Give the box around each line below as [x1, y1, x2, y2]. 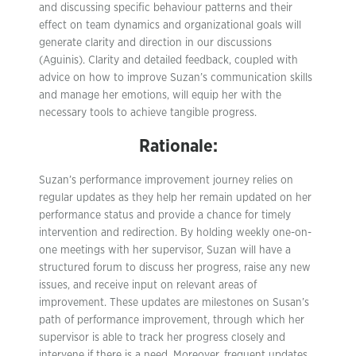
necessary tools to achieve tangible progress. [39, 107, 257, 118]
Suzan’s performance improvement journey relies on [39, 175, 293, 186]
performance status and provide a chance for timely [39, 210, 291, 221]
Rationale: [138, 137, 218, 155]
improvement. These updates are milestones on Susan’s [39, 297, 309, 308]
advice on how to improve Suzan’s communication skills [39, 72, 312, 83]
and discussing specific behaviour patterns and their [39, 2, 292, 14]
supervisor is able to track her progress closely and [39, 332, 285, 343]
